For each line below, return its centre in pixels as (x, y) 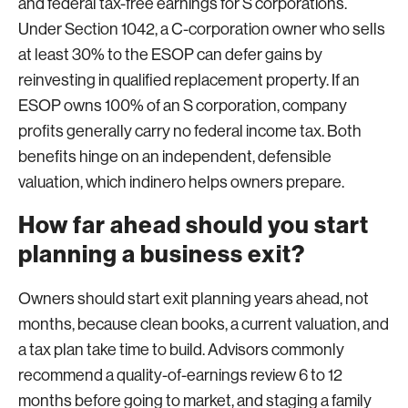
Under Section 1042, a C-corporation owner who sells (202, 29)
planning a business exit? (162, 254)
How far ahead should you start (194, 225)
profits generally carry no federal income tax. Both (190, 131)
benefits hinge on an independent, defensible (175, 156)
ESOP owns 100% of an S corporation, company (183, 105)
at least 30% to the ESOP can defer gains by (170, 54)
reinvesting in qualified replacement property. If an (189, 80)
